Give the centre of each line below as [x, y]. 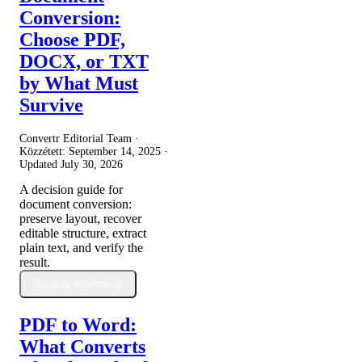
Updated [40, 164]
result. [35, 262]
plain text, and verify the [81, 247]
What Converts [82, 346]
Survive [51, 105]
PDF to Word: [78, 324]
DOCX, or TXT [84, 62]
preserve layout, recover [80, 218]
